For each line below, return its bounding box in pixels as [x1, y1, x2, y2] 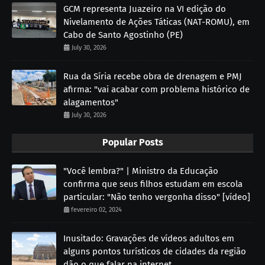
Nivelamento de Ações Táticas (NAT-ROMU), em [63, 16, 250, 27]
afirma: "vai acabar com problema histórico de [63, 83, 250, 95]
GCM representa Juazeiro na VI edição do [63, 3, 226, 14]
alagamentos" [63, 96, 118, 108]
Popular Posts [102, 136, 163, 148]
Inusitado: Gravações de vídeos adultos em [63, 232, 234, 244]
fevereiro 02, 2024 [71, 205, 122, 214]
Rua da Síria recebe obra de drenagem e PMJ [63, 70, 242, 82]
